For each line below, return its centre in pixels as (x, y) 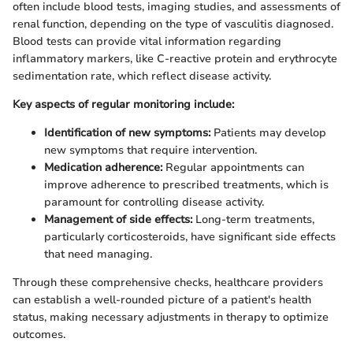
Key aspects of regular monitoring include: (123, 104)
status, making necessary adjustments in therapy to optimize (171, 317)
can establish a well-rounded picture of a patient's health (162, 300)
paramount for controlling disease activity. (154, 202)
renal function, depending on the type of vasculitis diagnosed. (173, 24)
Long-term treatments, (253, 219)
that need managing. (98, 254)
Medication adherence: (103, 167)
